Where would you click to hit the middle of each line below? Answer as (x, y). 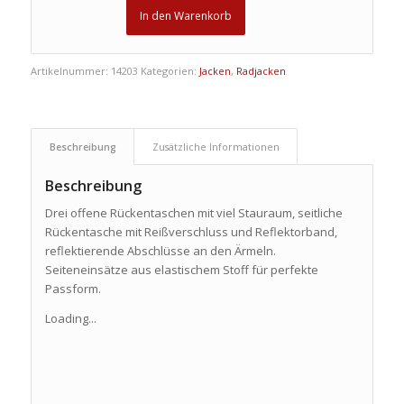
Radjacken (261, 71)
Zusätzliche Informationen (216, 147)
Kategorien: (170, 71)
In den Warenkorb (185, 16)
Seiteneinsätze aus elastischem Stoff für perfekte (181, 270)
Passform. (73, 289)
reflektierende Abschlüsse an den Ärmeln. (160, 251)
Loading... (70, 318)
